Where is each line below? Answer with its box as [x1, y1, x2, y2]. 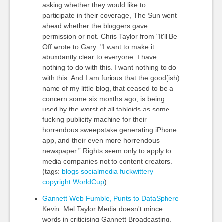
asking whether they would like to [42, 1, 146, 9]
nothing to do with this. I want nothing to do [42, 63, 176, 71]
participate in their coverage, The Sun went [42, 11, 177, 19]
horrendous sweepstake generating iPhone [42, 126, 177, 134]
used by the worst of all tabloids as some [42, 105, 169, 113]
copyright [42, 178, 71, 186]
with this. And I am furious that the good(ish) [42, 74, 180, 82]
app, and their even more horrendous [42, 136, 160, 144]
